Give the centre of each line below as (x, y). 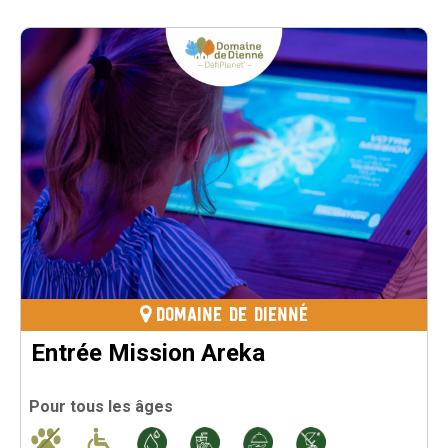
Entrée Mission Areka (148, 352)
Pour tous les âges (101, 407)
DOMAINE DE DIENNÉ (232, 315)
